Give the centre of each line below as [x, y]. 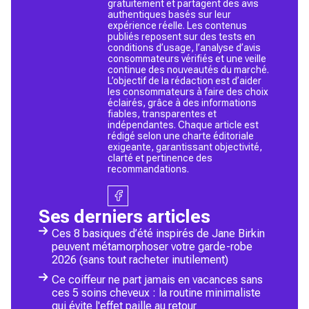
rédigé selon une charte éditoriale [181, 136]
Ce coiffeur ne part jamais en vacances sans [157, 279]
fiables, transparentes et [162, 113]
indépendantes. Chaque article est [183, 124]
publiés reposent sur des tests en [181, 36]
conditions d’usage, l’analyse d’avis [184, 47]
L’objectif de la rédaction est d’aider [185, 80]
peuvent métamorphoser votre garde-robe [152, 246]
